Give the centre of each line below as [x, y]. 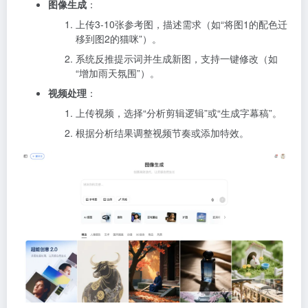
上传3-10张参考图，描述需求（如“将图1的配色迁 [181, 24]
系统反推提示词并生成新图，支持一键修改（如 [177, 58]
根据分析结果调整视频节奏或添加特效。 [162, 133]
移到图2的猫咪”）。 [119, 38]
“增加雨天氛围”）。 [118, 73]
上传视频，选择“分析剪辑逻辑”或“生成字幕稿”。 [179, 113]
